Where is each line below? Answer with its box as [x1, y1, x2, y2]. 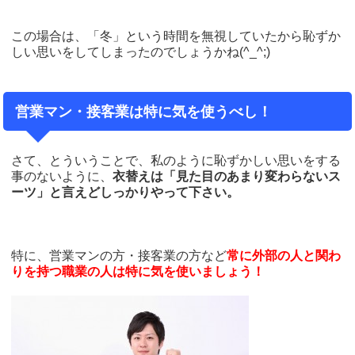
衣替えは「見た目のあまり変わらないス [113, 169, 342, 183]
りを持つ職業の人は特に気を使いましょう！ [11, 264, 265, 278]
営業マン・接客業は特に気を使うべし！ [15, 102, 273, 120]
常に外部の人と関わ [227, 248, 342, 262]
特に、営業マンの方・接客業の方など [11, 248, 227, 262]
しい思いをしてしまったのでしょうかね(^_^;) [11, 45, 271, 59]
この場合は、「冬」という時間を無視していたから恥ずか [11, 29, 342, 44]
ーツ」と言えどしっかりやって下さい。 [11, 185, 240, 199]
